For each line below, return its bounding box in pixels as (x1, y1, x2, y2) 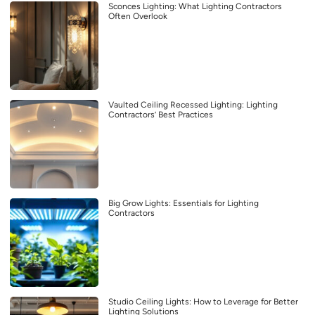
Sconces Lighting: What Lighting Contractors (108, 1, 282, 12)
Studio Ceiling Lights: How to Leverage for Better (108, 297, 298, 307)
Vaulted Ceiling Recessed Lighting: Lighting (108, 100, 278, 110)
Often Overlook (108, 11, 167, 22)
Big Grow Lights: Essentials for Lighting (108, 198, 259, 209)
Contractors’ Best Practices (108, 110, 213, 120)
